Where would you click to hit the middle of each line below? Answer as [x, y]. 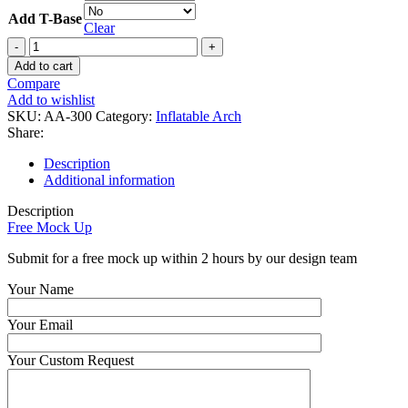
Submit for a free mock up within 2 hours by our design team [182, 259]
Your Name [41, 290]
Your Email [40, 325]
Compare [34, 84]
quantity [51, 143]
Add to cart [44, 66]
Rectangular [63, 110]
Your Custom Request [71, 361]
